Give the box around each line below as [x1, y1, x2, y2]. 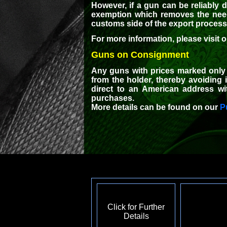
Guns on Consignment [91, 50, 189, 60]
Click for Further [107, 203, 165, 211]
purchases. [91, 94, 134, 102]
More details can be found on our [91, 103, 220, 111]
